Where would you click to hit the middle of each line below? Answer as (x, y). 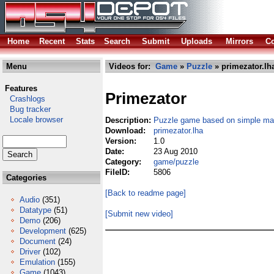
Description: (129, 120)
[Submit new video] (139, 214)
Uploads (197, 41)
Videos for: (131, 66)
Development (43, 231)
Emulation (37, 262)
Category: (124, 162)
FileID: (119, 172)
